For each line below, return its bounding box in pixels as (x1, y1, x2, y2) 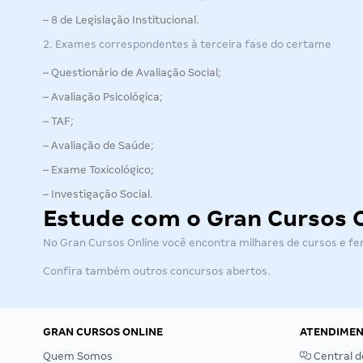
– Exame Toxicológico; (43, 164, 154, 176)
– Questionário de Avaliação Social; (43, 66, 221, 79)
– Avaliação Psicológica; (43, 91, 163, 103)
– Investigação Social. (43, 188, 153, 200)
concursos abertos (170, 265, 267, 277)
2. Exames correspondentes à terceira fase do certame (43, 38, 331, 50)
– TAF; (43, 115, 74, 127)
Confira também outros (43, 265, 170, 277)
